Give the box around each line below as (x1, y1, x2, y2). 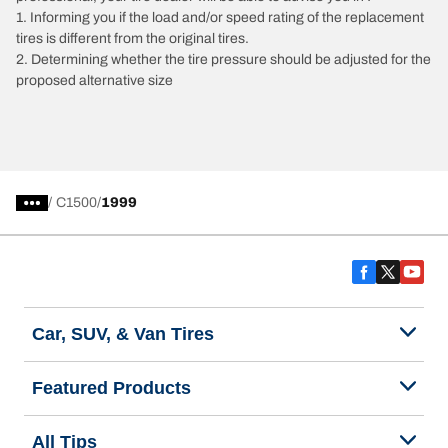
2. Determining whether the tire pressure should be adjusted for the (16, 52, 431, 67)
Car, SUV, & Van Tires (32, 324, 214, 344)
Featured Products (32, 378, 191, 398)
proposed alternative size (16, 73, 173, 88)
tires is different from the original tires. (16, 31, 249, 46)
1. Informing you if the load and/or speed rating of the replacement (16, 10, 424, 25)
